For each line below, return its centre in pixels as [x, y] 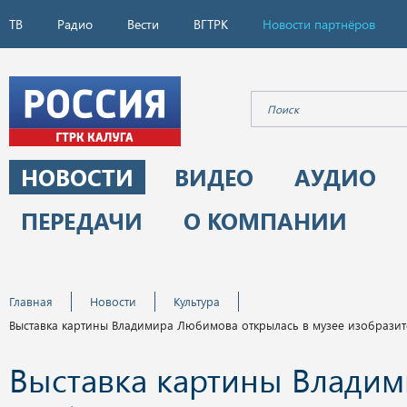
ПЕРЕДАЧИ [82, 220]
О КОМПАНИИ [265, 220]
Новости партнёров [319, 24]
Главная [31, 301]
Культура [197, 301]
